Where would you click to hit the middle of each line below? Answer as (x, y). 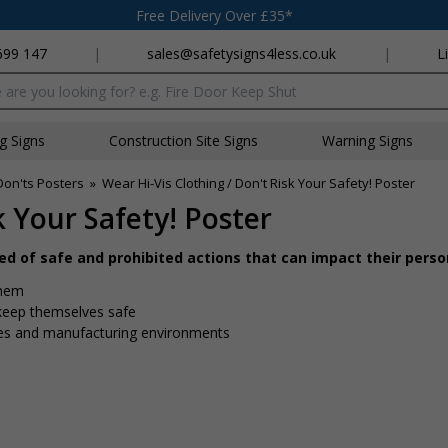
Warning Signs (367, 140)
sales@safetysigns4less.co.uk (242, 53)
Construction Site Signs (183, 140)
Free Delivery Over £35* (214, 15)
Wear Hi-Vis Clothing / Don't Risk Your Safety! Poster (258, 183)
